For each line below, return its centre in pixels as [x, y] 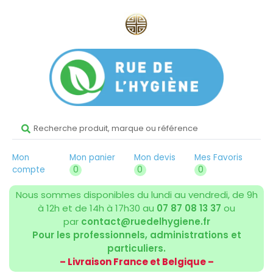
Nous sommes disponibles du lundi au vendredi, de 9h [136, 194]
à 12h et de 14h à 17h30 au [97, 208]
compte [29, 169]
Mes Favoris [219, 157]
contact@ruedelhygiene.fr [145, 221]
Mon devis [154, 157]
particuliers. [136, 248]
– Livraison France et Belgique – [136, 261]
